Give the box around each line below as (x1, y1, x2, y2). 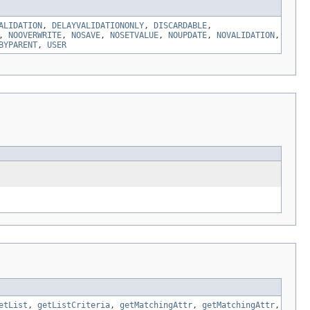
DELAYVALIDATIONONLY (52, 20, 144, 30)
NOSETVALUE (110, 30, 158, 40)
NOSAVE (71, 30, 100, 40)
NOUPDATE (168, 30, 207, 40)
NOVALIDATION (217, 30, 275, 40)
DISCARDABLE (154, 20, 207, 30)
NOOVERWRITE (8, 30, 62, 40)
